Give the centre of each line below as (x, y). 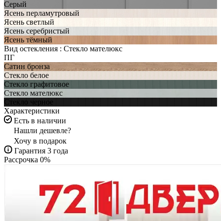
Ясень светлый (29, 22)
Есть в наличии (40, 120)
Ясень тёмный (28, 39)
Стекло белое (26, 75)
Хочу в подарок (40, 141)
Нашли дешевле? (42, 130)
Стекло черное (29, 102)
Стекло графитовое (37, 84)
